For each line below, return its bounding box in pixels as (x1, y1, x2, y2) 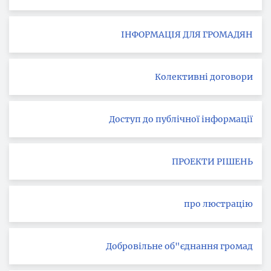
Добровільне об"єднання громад (106, 241, 253, 252)
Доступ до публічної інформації (109, 114, 253, 125)
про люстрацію (184, 198, 253, 209)
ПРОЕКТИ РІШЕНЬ (172, 156, 253, 167)
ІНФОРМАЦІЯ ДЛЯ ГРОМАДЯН (203, 29, 253, 40)
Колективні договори (155, 71, 253, 82)
